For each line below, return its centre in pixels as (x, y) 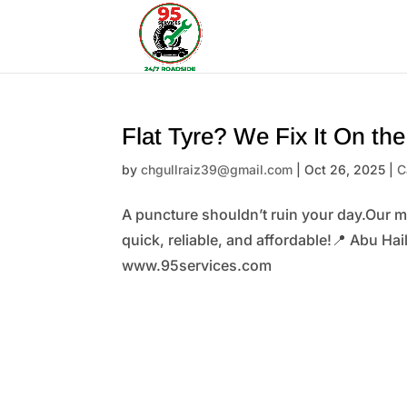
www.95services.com (197, 265)
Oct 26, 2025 (345, 169)
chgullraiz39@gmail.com (217, 169)
